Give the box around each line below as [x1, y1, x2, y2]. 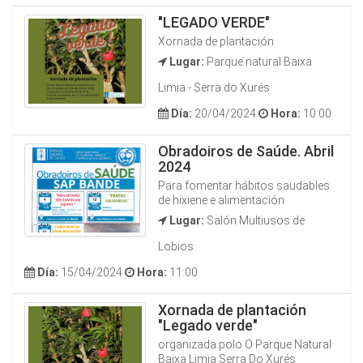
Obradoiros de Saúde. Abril [158, 143, 334, 160]
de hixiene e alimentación [158, 194, 284, 207]
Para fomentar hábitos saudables [158, 179, 330, 192]
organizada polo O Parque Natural [158, 338, 331, 351]
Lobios [158, 240, 194, 253]
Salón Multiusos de [204, 214, 305, 227]
